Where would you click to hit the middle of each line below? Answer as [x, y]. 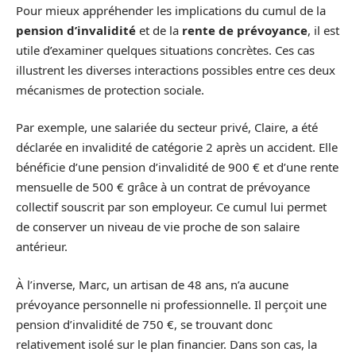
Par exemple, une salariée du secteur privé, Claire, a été [167, 128]
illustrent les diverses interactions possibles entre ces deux [176, 70]
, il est [323, 30]
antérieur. [42, 247]
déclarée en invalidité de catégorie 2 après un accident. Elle [177, 147]
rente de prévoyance [245, 30]
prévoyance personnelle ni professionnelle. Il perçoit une [171, 304]
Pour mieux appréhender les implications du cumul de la [171, 10]
